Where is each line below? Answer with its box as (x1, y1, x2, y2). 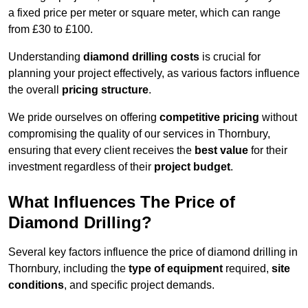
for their (248, 144, 287, 157)
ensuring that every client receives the (8, 144, 195, 157)
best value (195, 144, 248, 157)
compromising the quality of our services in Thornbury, (8, 128, 270, 140)
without (259, 111, 297, 124)
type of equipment (129, 263, 223, 275)
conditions (8, 279, 64, 291)
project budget (154, 161, 230, 173)
